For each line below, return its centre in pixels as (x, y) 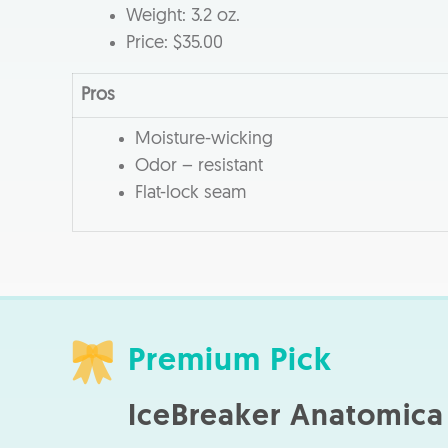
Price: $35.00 (174, 43)
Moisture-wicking (204, 139)
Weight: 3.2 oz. (183, 16)
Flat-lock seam (190, 193)
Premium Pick (230, 361)
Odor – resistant (199, 166)
